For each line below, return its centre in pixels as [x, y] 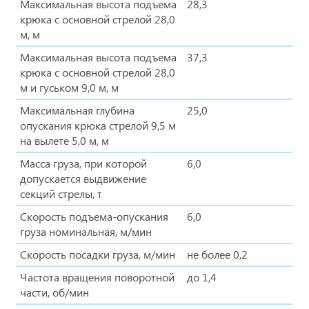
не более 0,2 [217, 254]
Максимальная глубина [77, 110]
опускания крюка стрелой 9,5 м [98, 125]
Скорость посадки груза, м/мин [98, 254]
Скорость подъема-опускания [94, 216]
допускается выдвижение [83, 178]
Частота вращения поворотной [97, 277]
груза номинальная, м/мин [86, 231]
